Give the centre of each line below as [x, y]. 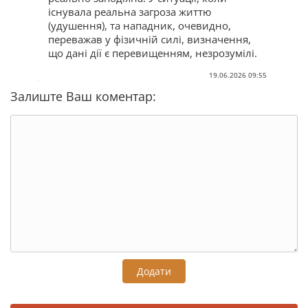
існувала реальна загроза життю [130, 11]
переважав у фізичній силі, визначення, [150, 39]
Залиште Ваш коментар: [83, 96]
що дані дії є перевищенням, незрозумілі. [153, 53]
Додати [154, 271]
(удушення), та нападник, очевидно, [140, 25]
